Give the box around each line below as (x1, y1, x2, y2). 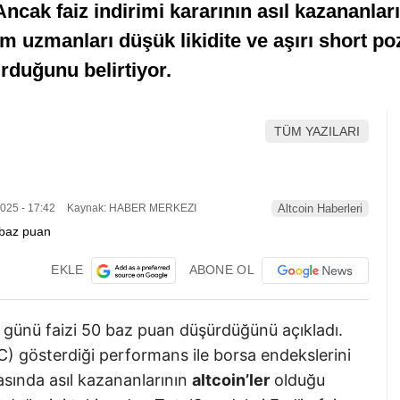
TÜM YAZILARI (274, 124, 360, 139)
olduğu (270, 371, 325, 390)
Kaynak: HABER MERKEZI (64, 202, 196, 215)
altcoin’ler (192, 371, 270, 390)
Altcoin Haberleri (278, 202, 362, 216)
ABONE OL (188, 262, 254, 277)
